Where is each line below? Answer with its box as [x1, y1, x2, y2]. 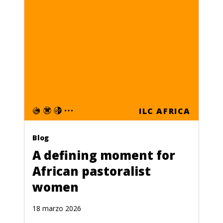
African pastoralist [32, 162, 151, 179]
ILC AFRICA [139, 105, 191, 116]
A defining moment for [32, 146, 175, 163]
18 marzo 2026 [32, 203, 81, 213]
